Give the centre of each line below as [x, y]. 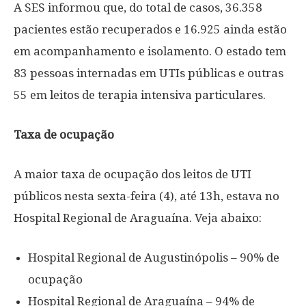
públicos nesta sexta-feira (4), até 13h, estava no [147, 196]
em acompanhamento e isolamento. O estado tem [150, 51]
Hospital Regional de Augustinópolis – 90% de [154, 258]
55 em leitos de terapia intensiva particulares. [140, 95]
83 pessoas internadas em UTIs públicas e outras [149, 73]
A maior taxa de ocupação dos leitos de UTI [133, 174]
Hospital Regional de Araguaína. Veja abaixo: [138, 218]
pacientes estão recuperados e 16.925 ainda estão [150, 29]
